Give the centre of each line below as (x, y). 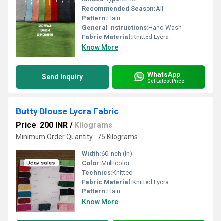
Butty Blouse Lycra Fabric (67, 111)
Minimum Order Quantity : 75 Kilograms (77, 137)
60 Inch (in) (117, 154)
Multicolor (115, 163)
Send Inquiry (62, 77)
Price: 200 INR (42, 125)
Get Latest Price (166, 81)
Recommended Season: (119, 9)
